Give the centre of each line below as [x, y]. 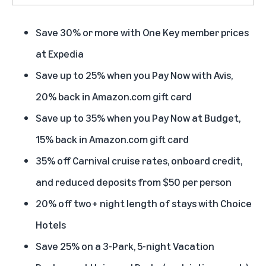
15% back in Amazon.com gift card [112, 139]
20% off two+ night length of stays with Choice [144, 203]
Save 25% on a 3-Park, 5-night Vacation [125, 246]
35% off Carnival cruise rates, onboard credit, [139, 160]
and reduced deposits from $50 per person [134, 181]
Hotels [51, 224]
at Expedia [60, 53]
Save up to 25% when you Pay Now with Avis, [134, 75]
